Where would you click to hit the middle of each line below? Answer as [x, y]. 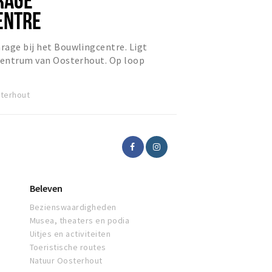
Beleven [46, 189]
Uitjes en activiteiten [70, 234]
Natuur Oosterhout [66, 261]
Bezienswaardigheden [73, 207]
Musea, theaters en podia [80, 221]
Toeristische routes [68, 247]
